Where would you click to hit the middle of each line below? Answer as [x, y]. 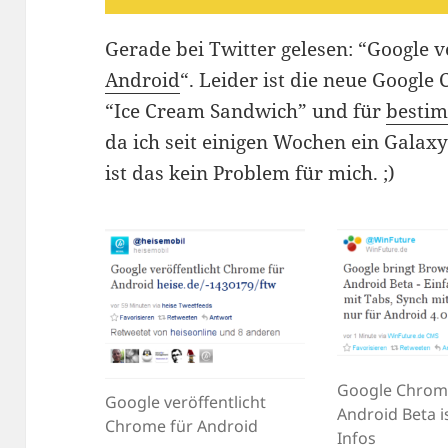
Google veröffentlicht [186, 402]
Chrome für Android [182, 426]
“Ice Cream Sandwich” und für [246, 111]
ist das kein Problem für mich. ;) [258, 173]
